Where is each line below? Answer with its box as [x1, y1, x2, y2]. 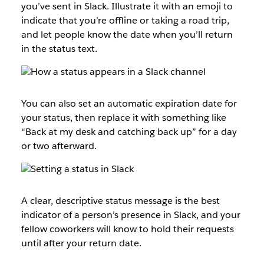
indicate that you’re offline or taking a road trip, [21, 14, 229, 27]
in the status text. [21, 42, 97, 55]
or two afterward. [21, 140, 97, 152]
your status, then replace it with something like [21, 111, 226, 124]
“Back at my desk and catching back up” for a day [21, 126, 237, 138]
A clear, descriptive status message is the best [21, 194, 220, 207]
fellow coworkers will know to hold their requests [21, 223, 234, 235]
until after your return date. [21, 237, 141, 249]
